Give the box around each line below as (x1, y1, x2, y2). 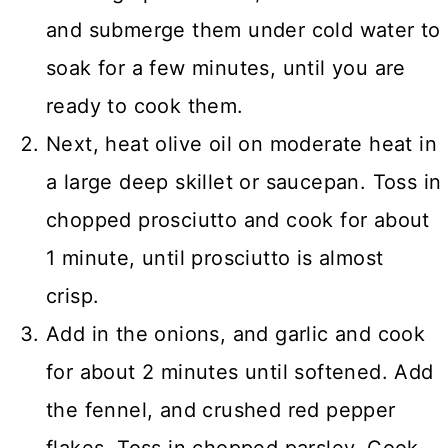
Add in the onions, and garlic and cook (46, 321, 426, 346)
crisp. (46, 283, 100, 308)
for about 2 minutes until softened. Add (46, 359, 434, 384)
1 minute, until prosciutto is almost (46, 245, 384, 270)
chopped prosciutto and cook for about (46, 207, 430, 232)
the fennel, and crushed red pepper (46, 397, 396, 422)
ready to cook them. (46, 93, 244, 118)
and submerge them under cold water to (46, 17, 441, 42)
